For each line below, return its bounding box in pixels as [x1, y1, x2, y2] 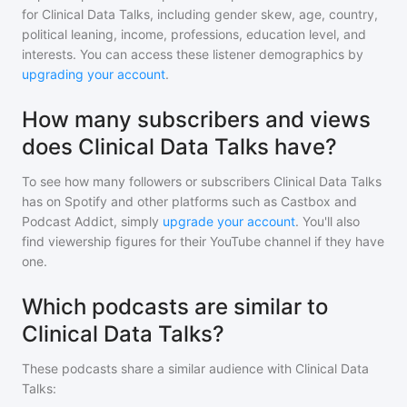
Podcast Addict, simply [22, 213, 159, 229]
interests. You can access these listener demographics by [22, 46, 363, 62]
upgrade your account [163, 213, 295, 229]
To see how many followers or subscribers [22, 174, 273, 189]
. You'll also [295, 213, 360, 229]
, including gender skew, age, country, [150, 6, 378, 22]
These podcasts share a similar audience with [22, 361, 295, 376]
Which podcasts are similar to [22, 293, 328, 320]
